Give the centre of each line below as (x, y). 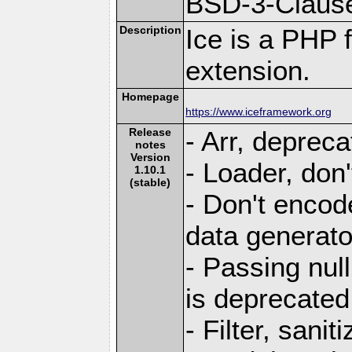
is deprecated (268, 298)
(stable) (150, 182)
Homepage (150, 96)
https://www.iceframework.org (259, 111)
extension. (248, 70)
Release (150, 132)
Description (150, 29)
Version (150, 157)
